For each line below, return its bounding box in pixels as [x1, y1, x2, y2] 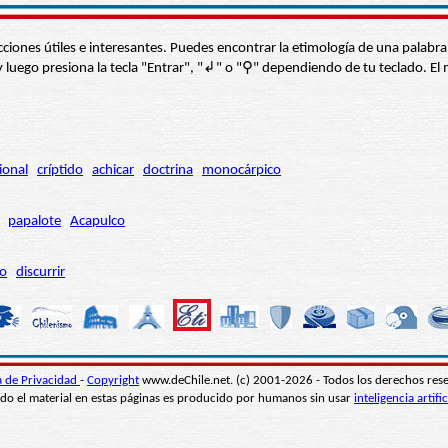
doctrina [143, 163, 193, 179]
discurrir [16, 265, 65, 281]
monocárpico [202, 163, 281, 179]
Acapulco [70, 214, 125, 230]
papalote [8, 214, 61, 230]
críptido [37, 163, 83, 179]
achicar [92, 163, 134, 179]
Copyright [87, 374, 139, 388]
